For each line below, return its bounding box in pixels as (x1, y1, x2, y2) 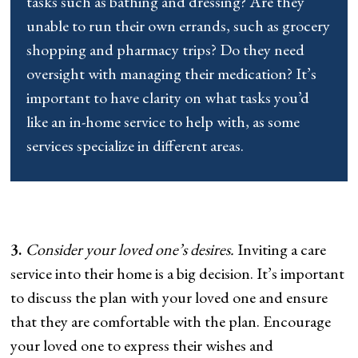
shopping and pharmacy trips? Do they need (26, 38, 305, 60)
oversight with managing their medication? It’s (26, 62, 317, 84)
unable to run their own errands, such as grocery (26, 14, 331, 36)
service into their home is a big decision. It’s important (10, 262, 345, 284)
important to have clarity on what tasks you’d (26, 86, 310, 108)
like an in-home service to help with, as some (26, 110, 300, 132)
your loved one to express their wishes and (10, 334, 274, 356)
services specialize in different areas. (26, 134, 245, 156)
